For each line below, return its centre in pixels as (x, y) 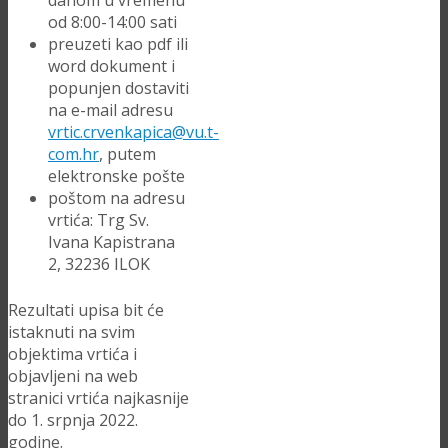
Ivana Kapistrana (111, 242)
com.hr (73, 154)
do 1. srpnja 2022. (73, 420)
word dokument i (111, 66)
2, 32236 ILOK (99, 264)
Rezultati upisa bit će (86, 310)
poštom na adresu (116, 198)
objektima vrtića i (72, 354)
